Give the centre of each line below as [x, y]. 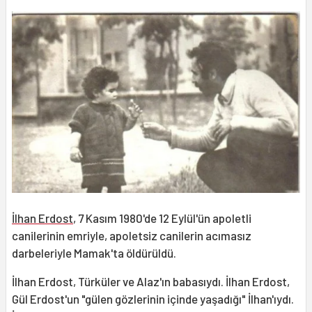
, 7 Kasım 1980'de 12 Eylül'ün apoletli [162, 218]
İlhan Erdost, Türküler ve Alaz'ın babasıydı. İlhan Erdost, [151, 282]
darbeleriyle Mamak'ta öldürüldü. [94, 253]
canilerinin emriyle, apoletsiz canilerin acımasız [132, 236]
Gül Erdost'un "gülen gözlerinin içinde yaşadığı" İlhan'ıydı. [153, 299]
